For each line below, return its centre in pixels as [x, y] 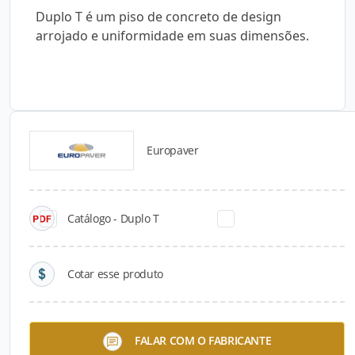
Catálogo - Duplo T [113, 218]
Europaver [173, 150]
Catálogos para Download [177, 160]
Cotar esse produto [115, 274]
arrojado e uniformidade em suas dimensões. [172, 36]
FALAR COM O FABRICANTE [203, 340]
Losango [43, 332]
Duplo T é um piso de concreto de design [158, 17]
